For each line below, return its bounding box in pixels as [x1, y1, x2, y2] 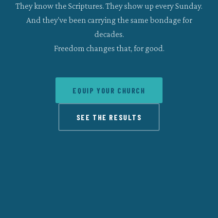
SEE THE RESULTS [76, 112, 142, 122]
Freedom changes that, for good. [54, 43, 164, 53]
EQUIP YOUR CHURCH [73, 86, 145, 95]
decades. [94, 29, 124, 39]
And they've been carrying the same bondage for [26, 15, 192, 25]
